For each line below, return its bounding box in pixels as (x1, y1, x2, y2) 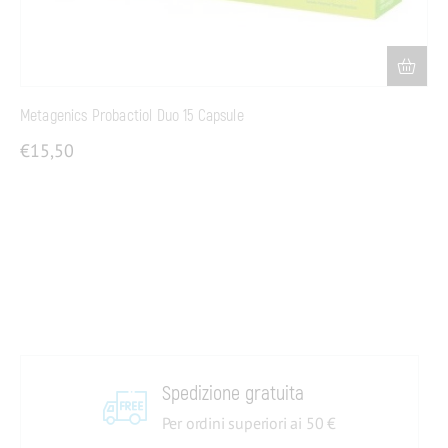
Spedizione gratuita (161, 380, 309, 406)
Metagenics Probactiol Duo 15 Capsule (20, 105, 244, 126)
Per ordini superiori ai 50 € (161, 412, 336, 433)
